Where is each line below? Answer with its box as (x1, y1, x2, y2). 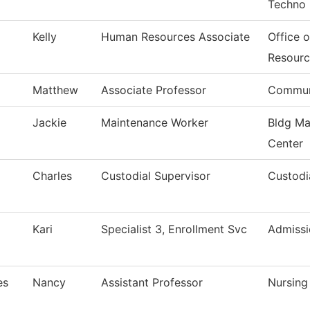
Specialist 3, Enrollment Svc (101, 222, 247, 237)
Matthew (33, 83, 78, 98)
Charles (33, 169, 72, 183)
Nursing (268, 275, 308, 290)
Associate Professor (101, 83, 206, 98)
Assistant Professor (101, 275, 203, 290)
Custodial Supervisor (101, 169, 210, 183)
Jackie (33, 116, 66, 130)
